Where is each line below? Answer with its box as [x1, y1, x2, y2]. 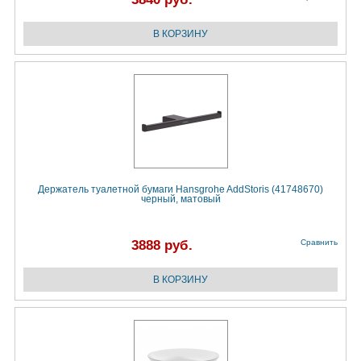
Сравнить [301, 238, 338, 247]
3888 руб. [131, 238, 193, 254]
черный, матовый [140, 193, 221, 205]
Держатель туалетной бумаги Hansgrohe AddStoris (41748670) [38, 184, 323, 196]
